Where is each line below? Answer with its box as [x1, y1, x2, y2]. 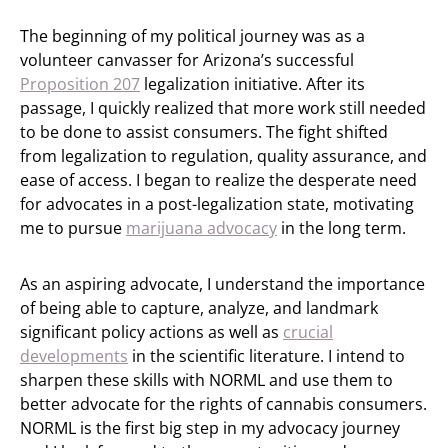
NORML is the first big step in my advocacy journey [20, 416, 400, 439]
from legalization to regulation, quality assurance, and [20, 144, 427, 167]
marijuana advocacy [126, 216, 277, 239]
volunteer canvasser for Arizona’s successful [20, 48, 354, 71]
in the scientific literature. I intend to [128, 344, 405, 367]
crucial [283, 320, 333, 343]
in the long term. [277, 216, 406, 239]
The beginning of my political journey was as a [20, 24, 365, 47]
